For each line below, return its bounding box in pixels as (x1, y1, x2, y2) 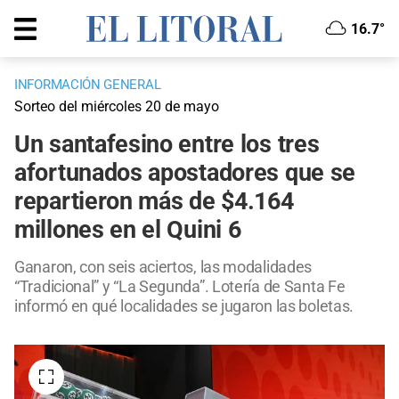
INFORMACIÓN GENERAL (14, 77, 161, 94)
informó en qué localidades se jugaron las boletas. (14, 297, 354, 316)
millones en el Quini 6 (14, 216, 241, 245)
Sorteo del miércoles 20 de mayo (14, 98, 219, 116)
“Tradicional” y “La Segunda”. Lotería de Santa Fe (14, 277, 346, 297)
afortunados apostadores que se (14, 159, 356, 188)
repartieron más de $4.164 (14, 187, 294, 216)
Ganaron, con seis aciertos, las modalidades (14, 257, 313, 277)
